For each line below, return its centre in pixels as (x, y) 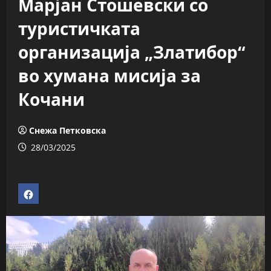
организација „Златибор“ (132, 52)
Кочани (51, 99)
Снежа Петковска (67, 130)
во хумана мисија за (109, 76)
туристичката (79, 28)
